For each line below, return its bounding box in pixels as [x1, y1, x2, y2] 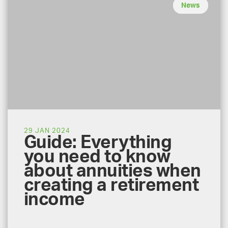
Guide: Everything [24, 134, 172, 152]
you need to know [24, 148, 170, 166]
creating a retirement [24, 177, 199, 194]
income [24, 191, 85, 209]
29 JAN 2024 [24, 128, 70, 134]
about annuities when [24, 162, 201, 180]
